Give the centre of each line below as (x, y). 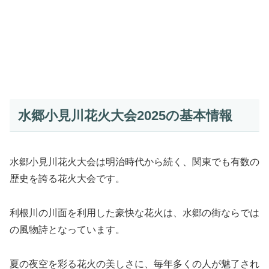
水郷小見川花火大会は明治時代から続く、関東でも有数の (134, 162)
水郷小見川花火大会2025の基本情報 (125, 115)
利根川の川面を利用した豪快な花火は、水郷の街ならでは (134, 213)
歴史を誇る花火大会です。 (67, 179)
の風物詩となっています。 (67, 229)
